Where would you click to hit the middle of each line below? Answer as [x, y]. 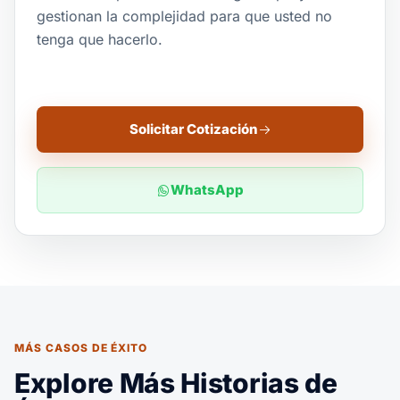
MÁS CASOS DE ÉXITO [81, 348]
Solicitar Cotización [193, 129]
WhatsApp [207, 190]
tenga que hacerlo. [100, 39]
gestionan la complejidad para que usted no [184, 16]
